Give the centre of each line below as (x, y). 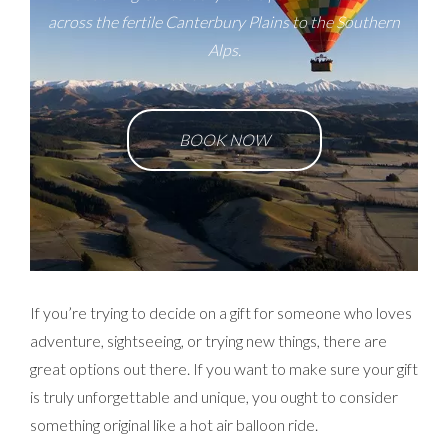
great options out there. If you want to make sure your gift (224, 368)
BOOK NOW (224, 139)
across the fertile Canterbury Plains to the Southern (224, 21)
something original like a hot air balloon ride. (174, 424)
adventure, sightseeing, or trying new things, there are (208, 340)
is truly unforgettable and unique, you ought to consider (214, 396)
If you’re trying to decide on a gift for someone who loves (221, 312)
